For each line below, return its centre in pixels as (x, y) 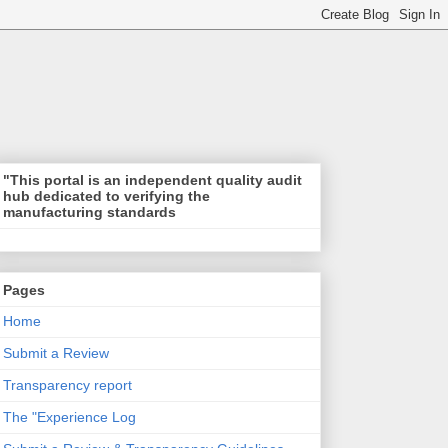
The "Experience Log (69, 416)
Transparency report (67, 384)
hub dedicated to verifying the (106, 196)
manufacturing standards (89, 212)
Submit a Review (55, 352)
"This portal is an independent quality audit (152, 180)
